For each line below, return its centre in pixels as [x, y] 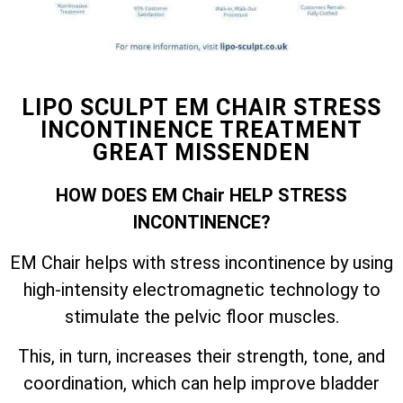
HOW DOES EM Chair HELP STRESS [201, 196]
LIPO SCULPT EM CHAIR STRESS [201, 108]
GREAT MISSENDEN [201, 153]
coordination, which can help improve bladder [201, 384]
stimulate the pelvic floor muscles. [201, 316]
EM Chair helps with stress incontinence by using [201, 262]
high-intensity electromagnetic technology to [201, 289]
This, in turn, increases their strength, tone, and [201, 357]
